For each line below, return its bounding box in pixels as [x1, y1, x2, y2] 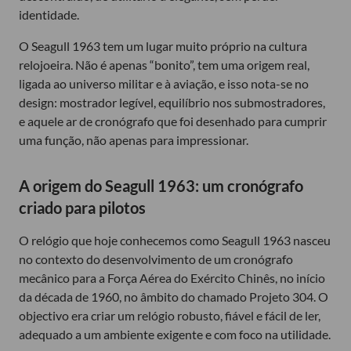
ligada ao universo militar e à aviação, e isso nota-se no [19, 75, 309, 91]
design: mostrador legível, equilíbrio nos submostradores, [19, 94, 325, 110]
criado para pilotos [19, 197, 146, 217]
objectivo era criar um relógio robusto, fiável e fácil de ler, [19, 307, 320, 323]
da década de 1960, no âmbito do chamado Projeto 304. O [19, 288, 328, 304]
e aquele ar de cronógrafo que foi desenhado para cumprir [19, 113, 327, 128]
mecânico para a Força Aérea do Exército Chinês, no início [19, 270, 325, 285]
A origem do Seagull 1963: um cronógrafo [19, 175, 303, 195]
